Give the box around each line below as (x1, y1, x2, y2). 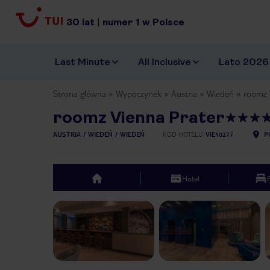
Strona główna (53, 88, 106, 99)
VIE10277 (206, 130, 233, 139)
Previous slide (74, 201, 124, 213)
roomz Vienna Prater (53, 107, 225, 128)
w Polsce (142, 16, 184, 28)
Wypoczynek (116, 88, 162, 99)
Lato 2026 (219, 56, 268, 68)
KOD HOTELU (163, 130, 203, 139)
